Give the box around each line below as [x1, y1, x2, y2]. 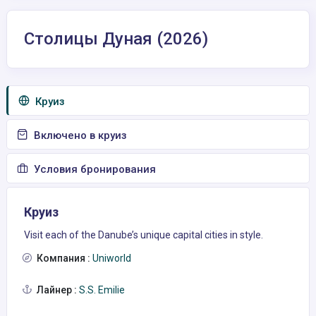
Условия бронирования [31, 163, 156, 176]
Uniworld [90, 253, 131, 264]
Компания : [37, 253, 90, 264]
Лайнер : [37, 284, 77, 296]
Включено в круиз [31, 129, 127, 142]
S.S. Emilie [77, 284, 125, 296]
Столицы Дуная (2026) [24, 29, 208, 49]
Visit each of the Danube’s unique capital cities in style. [24, 229, 263, 241]
